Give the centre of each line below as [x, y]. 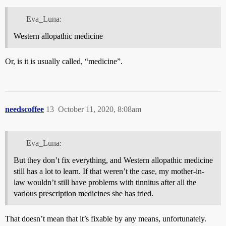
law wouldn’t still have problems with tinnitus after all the [105, 182]
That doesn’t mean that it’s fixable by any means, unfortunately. [106, 218]
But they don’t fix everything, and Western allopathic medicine [113, 160]
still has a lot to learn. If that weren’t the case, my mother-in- [109, 171]
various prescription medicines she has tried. [83, 193]
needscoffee [24, 109]
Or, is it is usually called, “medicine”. [64, 61]
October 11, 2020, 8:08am [100, 109]
